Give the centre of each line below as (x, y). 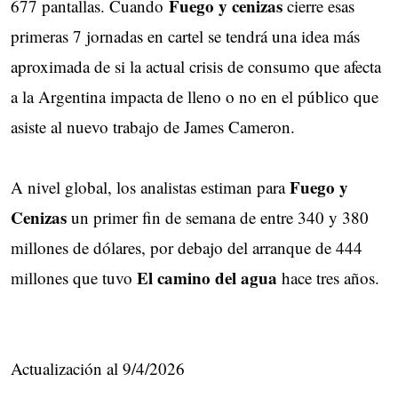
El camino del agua (207, 278)
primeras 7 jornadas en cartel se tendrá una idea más (185, 36)
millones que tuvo (74, 278)
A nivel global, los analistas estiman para (150, 187)
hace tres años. (328, 278)
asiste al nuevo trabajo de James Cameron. (153, 127)
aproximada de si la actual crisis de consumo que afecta (196, 67)
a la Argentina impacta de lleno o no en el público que (195, 97)
